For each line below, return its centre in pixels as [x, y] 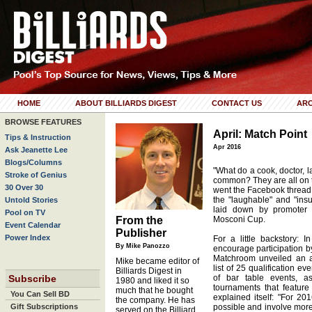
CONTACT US [237, 103]
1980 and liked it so [153, 281]
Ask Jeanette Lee [36, 150]
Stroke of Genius [36, 175]
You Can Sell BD [40, 294]
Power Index [28, 237]
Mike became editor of [157, 261]
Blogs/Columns [33, 162]
